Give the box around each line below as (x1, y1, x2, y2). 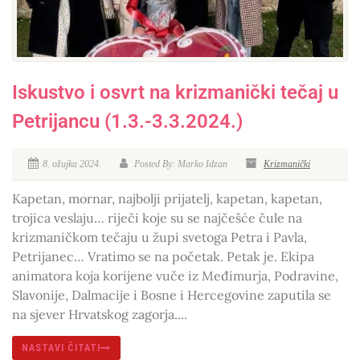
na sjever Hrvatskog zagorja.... (12, 305, 187, 322)
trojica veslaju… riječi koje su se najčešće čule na (12, 209, 302, 226)
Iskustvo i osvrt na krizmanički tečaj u (12, 80, 338, 104)
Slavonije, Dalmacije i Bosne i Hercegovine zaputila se (12, 286, 331, 303)
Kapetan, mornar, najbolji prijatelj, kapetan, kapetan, (12, 190, 322, 207)
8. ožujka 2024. (43, 157, 101, 170)
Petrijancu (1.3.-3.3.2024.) (12, 109, 243, 133)
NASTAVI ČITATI (22, 342, 100, 354)
